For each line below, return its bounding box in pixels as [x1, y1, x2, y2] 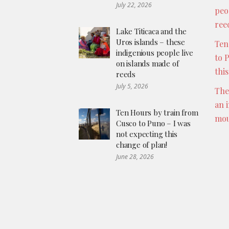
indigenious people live [116, 47, 193, 58]
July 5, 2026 [116, 81, 148, 90]
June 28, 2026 [116, 152, 154, 161]
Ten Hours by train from [116, 107, 198, 118]
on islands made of [116, 58, 179, 68]
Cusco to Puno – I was [116, 118, 191, 128]
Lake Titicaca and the [116, 26, 187, 36]
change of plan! [116, 139, 168, 150]
